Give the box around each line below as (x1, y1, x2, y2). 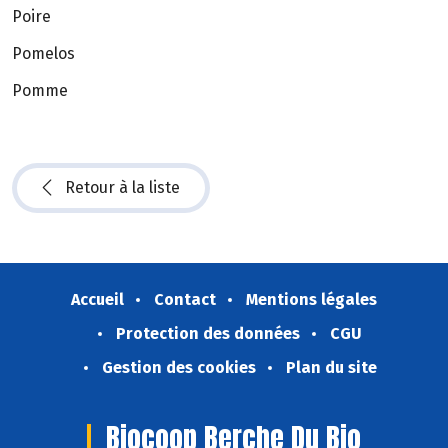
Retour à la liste (65, 178, 180, 198)
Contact (154, 290, 216, 310)
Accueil (71, 290, 124, 310)
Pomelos (12, 43, 75, 63)
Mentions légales (246, 290, 377, 310)
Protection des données (116, 324, 300, 344)
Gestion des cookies (101, 358, 256, 378)
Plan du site (285, 358, 377, 378)
